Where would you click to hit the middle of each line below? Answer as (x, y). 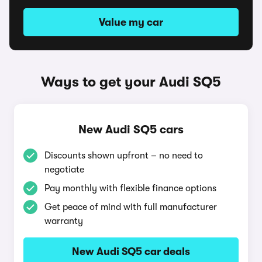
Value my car (131, 22)
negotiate (64, 170)
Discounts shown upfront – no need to (124, 156)
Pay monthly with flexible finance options (130, 188)
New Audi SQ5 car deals (131, 251)
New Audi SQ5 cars (131, 130)
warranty (64, 221)
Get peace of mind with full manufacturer (131, 207)
